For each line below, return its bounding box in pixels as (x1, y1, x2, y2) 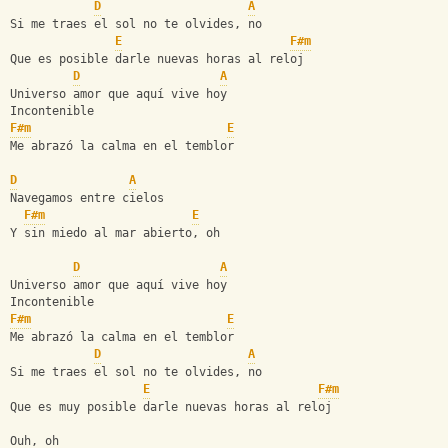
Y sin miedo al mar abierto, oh (10, 226, 220, 241)
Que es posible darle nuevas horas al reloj (10, 52, 304, 67)
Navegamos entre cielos (10, 191, 164, 206)
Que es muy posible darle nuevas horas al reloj (10, 400, 332, 415)
